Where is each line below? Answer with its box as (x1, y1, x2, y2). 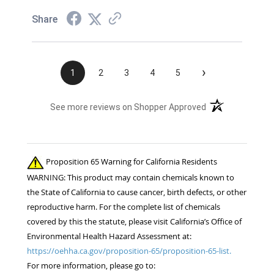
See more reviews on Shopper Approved (50, 102, 207, 113)
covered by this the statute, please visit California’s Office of (27, 215, 242, 227)
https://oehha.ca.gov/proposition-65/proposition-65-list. (27, 245, 231, 256)
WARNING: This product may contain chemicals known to (27, 171, 234, 183)
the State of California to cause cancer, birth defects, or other (27, 186, 246, 198)
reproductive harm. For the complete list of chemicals (27, 201, 220, 212)
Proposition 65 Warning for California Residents (44, 156, 217, 168)
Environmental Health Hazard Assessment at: (27, 230, 191, 242)
